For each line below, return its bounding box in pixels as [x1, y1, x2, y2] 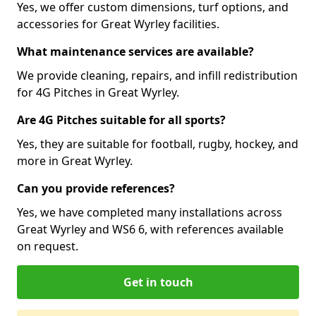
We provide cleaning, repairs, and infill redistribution [17, 68, 298, 83]
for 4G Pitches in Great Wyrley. [17, 85, 179, 100]
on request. [17, 238, 78, 254]
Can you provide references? [17, 181, 175, 196]
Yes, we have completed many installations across [17, 205, 282, 220]
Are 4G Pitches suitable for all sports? [17, 112, 226, 128]
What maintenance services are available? [17, 44, 254, 59]
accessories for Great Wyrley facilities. [17, 16, 219, 32]
